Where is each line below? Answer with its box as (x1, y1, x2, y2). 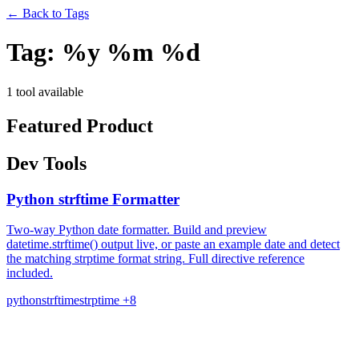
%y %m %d (62, 38, 200, 67)
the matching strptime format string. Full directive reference (6, 252, 305, 266)
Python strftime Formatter (6, 190, 179, 208)
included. (6, 266, 53, 280)
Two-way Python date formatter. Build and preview (6, 223, 267, 237)
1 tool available (6, 84, 83, 99)
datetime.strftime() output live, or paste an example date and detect (6, 237, 340, 252)
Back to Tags (19, 6, 89, 20)
